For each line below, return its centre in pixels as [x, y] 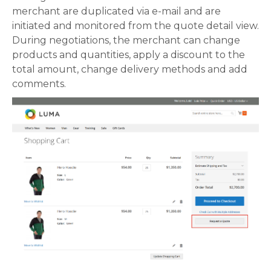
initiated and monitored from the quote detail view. [135, 25]
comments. [39, 83]
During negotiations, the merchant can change [126, 40]
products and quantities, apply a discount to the [129, 54]
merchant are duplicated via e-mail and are [116, 11]
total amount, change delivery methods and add [130, 69]
